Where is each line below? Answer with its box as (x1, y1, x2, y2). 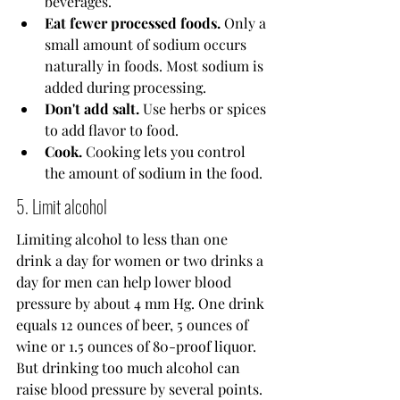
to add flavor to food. (45, 121, 179, 140)
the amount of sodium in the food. (45, 163, 262, 183)
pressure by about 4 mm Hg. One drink (16, 294, 268, 313)
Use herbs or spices (139, 99, 270, 119)
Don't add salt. (45, 99, 139, 119)
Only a (221, 13, 270, 33)
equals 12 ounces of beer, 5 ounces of (16, 315, 252, 335)
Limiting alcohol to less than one (16, 229, 231, 249)
